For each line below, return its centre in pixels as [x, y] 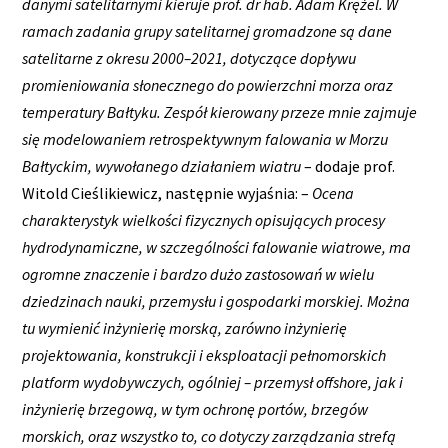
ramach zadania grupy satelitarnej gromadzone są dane [207, 30]
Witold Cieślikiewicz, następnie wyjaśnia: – [167, 192]
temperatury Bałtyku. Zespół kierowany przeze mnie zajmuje [220, 111]
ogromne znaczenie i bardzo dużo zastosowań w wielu [198, 273]
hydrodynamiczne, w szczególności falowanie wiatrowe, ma [217, 246]
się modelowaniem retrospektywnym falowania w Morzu [205, 138]
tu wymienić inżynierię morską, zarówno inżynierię [185, 327]
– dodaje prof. [348, 165]
